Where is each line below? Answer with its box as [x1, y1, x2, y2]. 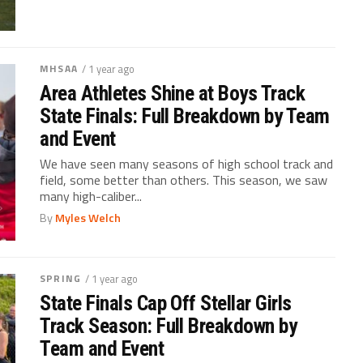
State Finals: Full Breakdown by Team [40, 103, 330, 128]
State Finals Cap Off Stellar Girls [40, 291, 292, 316]
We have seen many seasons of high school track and [40, 153, 334, 173]
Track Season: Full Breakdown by [40, 314, 297, 339]
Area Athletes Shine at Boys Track [40, 80, 305, 105]
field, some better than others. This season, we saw [40, 169, 328, 190]
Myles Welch [55, 208, 122, 227]
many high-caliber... [40, 186, 143, 206]
